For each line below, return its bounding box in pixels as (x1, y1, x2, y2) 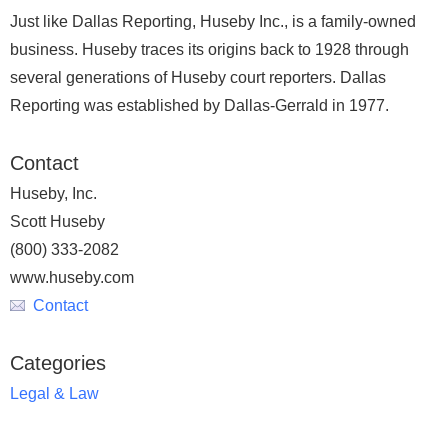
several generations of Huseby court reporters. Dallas (10, 69, 386, 86)
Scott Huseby (10, 213, 105, 230)
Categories (10, 352, 106, 374)
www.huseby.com (10, 269, 134, 286)
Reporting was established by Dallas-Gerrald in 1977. (10, 97, 389, 114)
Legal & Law (10, 385, 99, 402)
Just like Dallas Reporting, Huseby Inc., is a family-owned (10, 13, 416, 30)
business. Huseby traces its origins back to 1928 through (10, 41, 409, 58)
